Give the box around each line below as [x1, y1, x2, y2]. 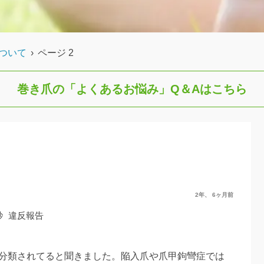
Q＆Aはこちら [170, 82, 247, 95]
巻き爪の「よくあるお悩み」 [17, 82, 170, 95]
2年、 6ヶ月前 [195, 191, 233, 198]
